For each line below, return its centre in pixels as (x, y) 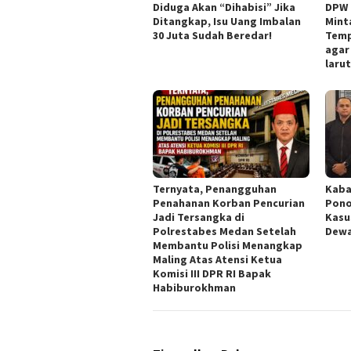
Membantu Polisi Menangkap (228, 246)
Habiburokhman (194, 288)
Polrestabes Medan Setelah (224, 232)
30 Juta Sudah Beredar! (212, 36)
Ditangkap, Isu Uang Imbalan (227, 22)
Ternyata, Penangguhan (215, 189)
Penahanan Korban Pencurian (229, 203)
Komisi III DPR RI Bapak (212, 274)
